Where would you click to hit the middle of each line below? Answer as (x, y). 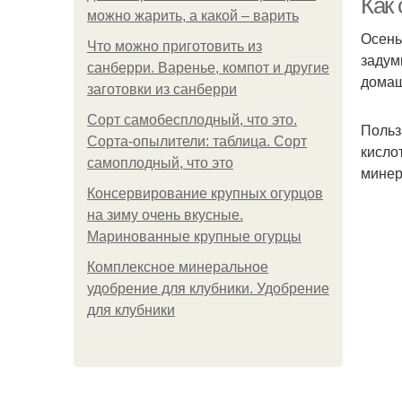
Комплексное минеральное (178, 267)
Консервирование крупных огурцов (205, 193)
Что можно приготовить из (175, 46)
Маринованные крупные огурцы (194, 236)
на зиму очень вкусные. (165, 215)
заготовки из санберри (162, 89)
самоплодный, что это (160, 163)
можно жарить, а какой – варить (193, 16)
